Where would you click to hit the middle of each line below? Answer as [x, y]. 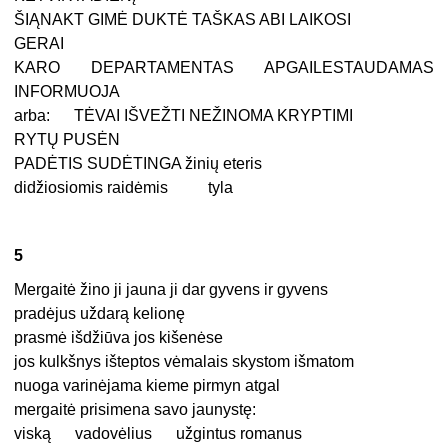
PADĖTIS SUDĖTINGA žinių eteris [138, 164]
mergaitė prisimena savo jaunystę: [135, 410]
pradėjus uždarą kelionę [100, 314]
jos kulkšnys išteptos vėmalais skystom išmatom [184, 362]
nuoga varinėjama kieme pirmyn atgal [147, 386]
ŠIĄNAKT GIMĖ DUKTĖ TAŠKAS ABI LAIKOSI [183, 20]
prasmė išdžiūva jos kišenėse [119, 338]
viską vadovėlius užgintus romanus [158, 434]
